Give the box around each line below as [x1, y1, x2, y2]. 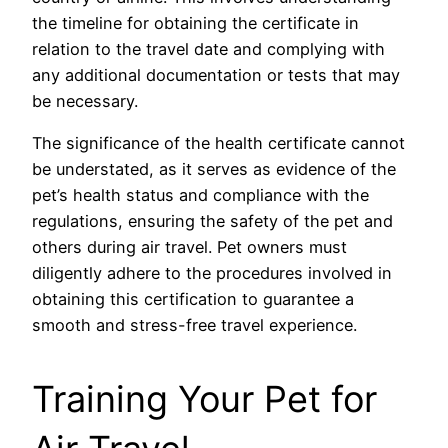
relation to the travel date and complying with [32, 38, 385, 59]
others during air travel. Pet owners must [32, 236, 347, 257]
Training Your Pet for [32, 376, 377, 421]
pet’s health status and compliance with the [32, 184, 369, 205]
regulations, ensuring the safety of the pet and [32, 210, 393, 231]
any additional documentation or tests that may [32, 64, 400, 85]
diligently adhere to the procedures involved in [32, 262, 392, 283]
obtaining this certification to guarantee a [32, 288, 354, 309]
